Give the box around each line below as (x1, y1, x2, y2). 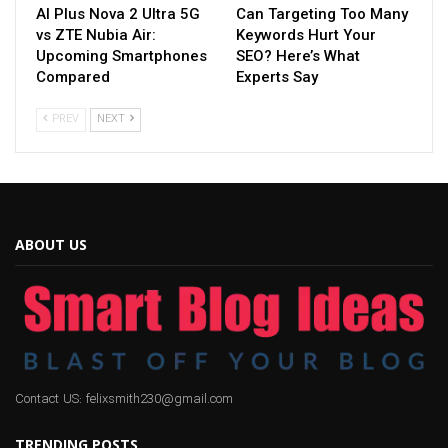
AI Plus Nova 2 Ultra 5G (36, 4, 200, 23)
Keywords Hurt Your (236, 25, 376, 44)
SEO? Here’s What (236, 46, 360, 65)
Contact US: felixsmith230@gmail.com (15, 389, 233, 411)
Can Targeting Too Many (236, 4, 408, 23)
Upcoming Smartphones (36, 46, 207, 65)
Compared (36, 67, 110, 86)
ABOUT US (15, 234, 87, 254)
